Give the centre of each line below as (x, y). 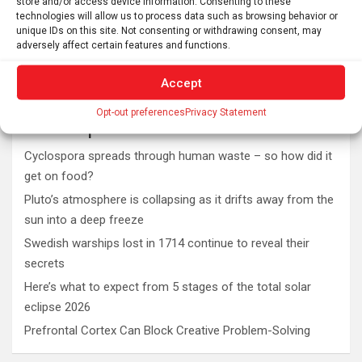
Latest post (76, 125)
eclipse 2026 (57, 307)
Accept (181, 82)
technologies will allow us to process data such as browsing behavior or (177, 16)
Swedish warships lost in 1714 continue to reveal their (167, 243)
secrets (44, 263)
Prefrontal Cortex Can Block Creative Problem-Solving (167, 330)
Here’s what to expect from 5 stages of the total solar (168, 286)
